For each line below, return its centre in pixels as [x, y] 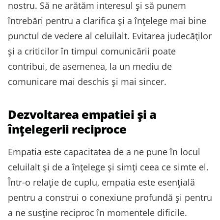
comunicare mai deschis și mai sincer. [87, 82]
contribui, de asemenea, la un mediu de [90, 67]
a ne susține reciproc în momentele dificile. [97, 213]
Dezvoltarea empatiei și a [82, 114]
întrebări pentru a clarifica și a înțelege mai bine [107, 21]
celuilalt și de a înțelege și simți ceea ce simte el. [108, 167]
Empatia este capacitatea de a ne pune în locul [104, 152]
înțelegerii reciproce [67, 129]
